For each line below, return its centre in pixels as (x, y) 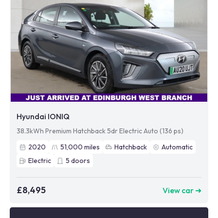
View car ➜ (182, 190)
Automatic (177, 147)
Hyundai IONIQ (43, 116)
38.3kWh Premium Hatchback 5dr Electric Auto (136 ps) (100, 131)
